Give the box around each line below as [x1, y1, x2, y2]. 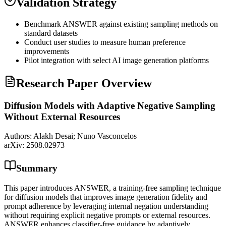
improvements [24, 46, 69, 55]
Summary [16, 163, 58, 174]
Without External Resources [4, 111, 120, 122]
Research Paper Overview [16, 76, 152, 90]
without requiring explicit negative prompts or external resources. [4, 210, 210, 219]
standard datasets [24, 28, 78, 37]
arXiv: [4, 141, 26, 150]
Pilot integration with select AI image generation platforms [24, 55, 209, 65]
